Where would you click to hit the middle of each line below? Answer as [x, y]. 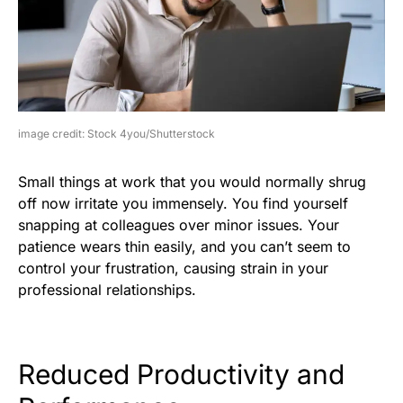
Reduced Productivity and [181, 374]
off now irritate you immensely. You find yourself [183, 203]
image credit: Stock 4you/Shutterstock [116, 133]
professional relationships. [107, 289]
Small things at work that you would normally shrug [192, 181]
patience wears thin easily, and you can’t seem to [184, 246]
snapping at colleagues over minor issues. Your [179, 224]
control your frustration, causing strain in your [173, 268]
